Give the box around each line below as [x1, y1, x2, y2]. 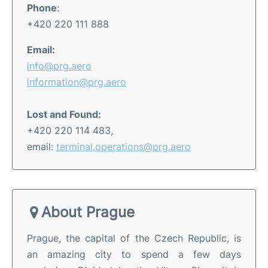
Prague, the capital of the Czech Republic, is [27, 232, 241, 244]
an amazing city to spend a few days [27, 248, 241, 260]
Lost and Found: [27, 108, 101, 120]
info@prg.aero [27, 59, 92, 72]
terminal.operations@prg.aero [56, 140, 191, 153]
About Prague [41, 203, 135, 221]
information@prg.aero [27, 75, 126, 88]
